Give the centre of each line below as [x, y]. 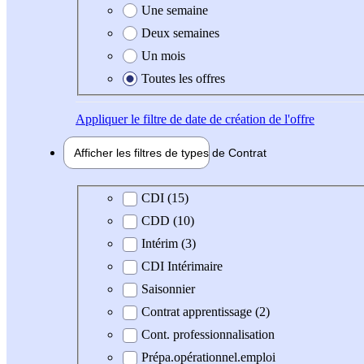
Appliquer [102, 119]
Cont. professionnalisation [208, 335]
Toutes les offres [183, 78]
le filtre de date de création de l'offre [221, 119]
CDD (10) [168, 221]
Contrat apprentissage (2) [206, 312]
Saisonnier [168, 289]
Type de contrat [128, 197]
